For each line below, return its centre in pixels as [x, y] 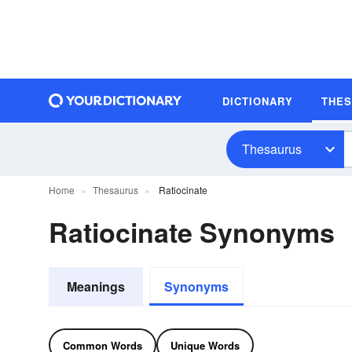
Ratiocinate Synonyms [192, 232]
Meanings [96, 286]
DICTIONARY [258, 101]
